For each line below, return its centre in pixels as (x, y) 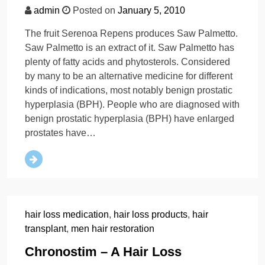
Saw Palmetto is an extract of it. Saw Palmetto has (130, 48)
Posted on (94, 11)
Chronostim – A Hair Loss (103, 252)
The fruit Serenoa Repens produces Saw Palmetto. (131, 34)
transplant (46, 229)
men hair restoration (113, 229)
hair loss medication (67, 215)
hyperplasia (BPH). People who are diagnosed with (132, 105)
